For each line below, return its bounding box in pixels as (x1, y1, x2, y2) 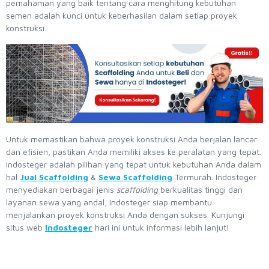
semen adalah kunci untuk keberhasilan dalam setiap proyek (6, 10, 237, 20)
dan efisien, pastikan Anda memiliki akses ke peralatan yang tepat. (6, 147, 261, 157)
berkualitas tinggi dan (160, 184, 243, 195)
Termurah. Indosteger (172, 172, 256, 183)
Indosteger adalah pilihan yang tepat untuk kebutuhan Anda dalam (6, 159, 261, 170)
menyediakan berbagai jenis (6, 184, 116, 195)
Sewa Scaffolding (98, 172, 172, 183)
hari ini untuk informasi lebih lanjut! (92, 222, 229, 233)
